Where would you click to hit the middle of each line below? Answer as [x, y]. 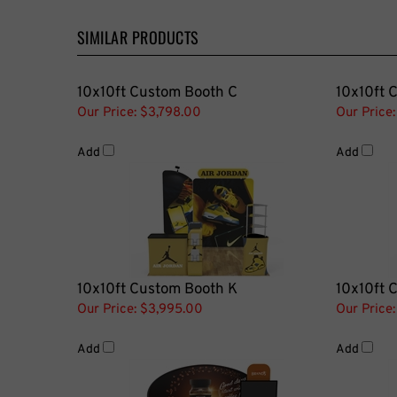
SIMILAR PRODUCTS [138, 37]
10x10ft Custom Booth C [157, 93]
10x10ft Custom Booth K [157, 289]
